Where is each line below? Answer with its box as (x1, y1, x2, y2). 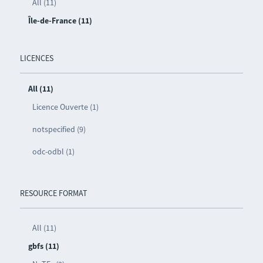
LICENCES (19, 53, 53, 64)
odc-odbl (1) (32, 146, 75, 157)
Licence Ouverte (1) (32, 102, 99, 113)
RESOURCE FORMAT (19, 188, 87, 199)
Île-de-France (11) (28, 15, 92, 26)
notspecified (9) (32, 124, 86, 135)
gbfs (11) (28, 241, 59, 252)
